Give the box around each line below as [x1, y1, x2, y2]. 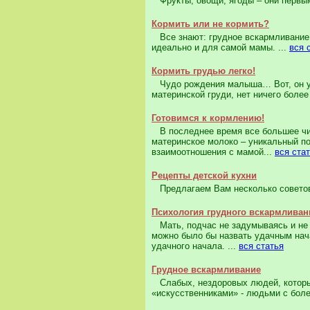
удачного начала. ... [152, 241, 239, 252]
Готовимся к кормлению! [152, 113, 264, 124]
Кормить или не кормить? [152, 19, 269, 30]
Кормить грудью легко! [152, 66, 255, 77]
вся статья [239, 241, 284, 252]
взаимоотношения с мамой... [152, 147, 275, 158]
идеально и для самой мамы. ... [152, 42, 289, 53]
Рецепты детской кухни [152, 170, 257, 181]
